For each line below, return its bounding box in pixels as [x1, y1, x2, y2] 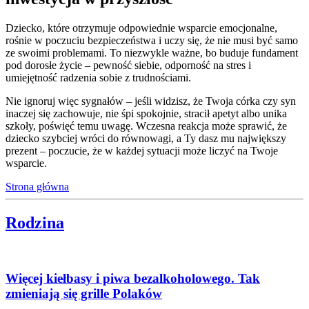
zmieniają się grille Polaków [6, 286, 162, 301]
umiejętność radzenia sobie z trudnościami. [6, 71, 191, 83]
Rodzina [6, 213, 64, 232]
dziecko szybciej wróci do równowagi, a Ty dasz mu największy [6, 132, 286, 144]
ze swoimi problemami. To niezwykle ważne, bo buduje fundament [6, 46, 298, 59]
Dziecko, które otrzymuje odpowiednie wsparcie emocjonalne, [6, 21, 277, 34]
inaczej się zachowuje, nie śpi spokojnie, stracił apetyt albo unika [6, 107, 287, 119]
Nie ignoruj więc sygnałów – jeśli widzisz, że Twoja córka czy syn [6, 94, 296, 107]
